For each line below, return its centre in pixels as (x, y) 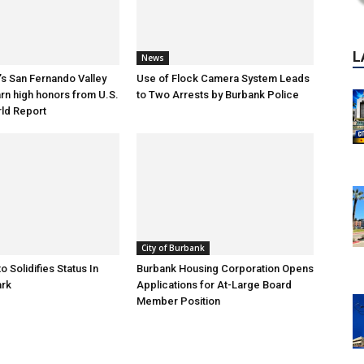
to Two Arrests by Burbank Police (218, 95)
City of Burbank (173, 248)
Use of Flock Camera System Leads (223, 79)
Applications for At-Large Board (214, 285)
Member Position (178, 301)
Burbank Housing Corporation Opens (225, 269)
